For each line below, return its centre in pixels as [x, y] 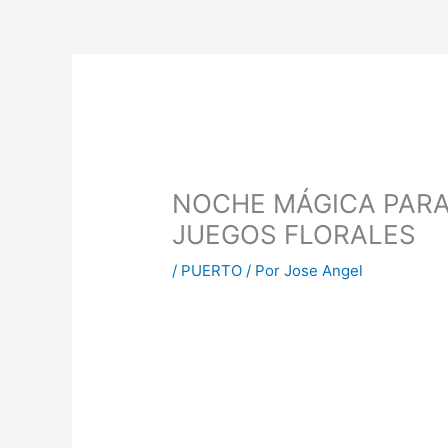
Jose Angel [324, 271]
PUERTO [212, 271]
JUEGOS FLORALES [294, 235]
